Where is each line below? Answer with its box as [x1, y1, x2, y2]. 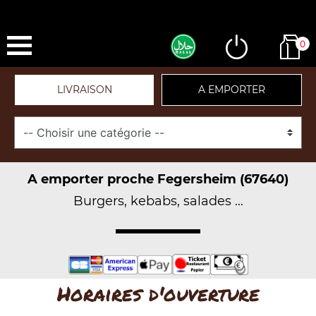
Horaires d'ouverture [56, 279, 260, 308]
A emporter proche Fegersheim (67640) [28, 171, 288, 187]
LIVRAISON [56, 83, 112, 96]
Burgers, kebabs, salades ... [73, 193, 243, 209]
